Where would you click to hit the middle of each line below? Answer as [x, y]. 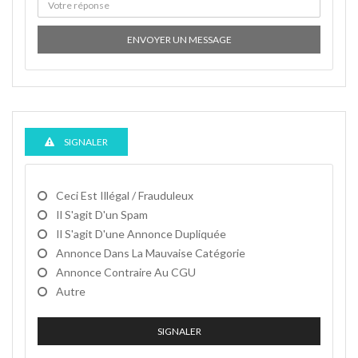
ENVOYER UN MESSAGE [179, 40]
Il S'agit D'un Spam [102, 215]
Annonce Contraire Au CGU [126, 272]
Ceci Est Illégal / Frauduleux [125, 195]
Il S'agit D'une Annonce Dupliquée [141, 234]
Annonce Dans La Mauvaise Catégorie [151, 253]
